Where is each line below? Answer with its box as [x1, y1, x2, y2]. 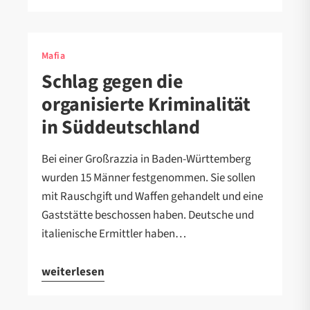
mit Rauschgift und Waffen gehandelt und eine [42, 188, 263, 205]
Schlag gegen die [42, 67, 183, 95]
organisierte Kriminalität [42, 90, 250, 118]
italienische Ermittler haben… [42, 225, 186, 242]
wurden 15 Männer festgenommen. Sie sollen [42, 169, 255, 186]
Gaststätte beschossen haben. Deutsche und [42, 206, 254, 224]
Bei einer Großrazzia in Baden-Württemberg [42, 150, 251, 167]
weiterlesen [42, 263, 104, 280]
